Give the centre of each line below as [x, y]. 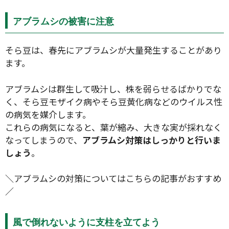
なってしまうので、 [44, 140]
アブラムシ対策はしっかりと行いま [152, 140]
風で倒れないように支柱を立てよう [86, 222]
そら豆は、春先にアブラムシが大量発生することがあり [113, 50]
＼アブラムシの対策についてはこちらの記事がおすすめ [113, 178]
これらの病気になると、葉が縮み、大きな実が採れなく [113, 127]
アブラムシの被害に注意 [63, 21]
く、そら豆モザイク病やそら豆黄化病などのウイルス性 [114, 101]
